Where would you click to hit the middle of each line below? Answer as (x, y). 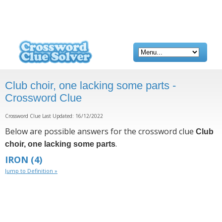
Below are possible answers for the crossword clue (100, 131)
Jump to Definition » (31, 171)
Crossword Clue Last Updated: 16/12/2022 (54, 116)
